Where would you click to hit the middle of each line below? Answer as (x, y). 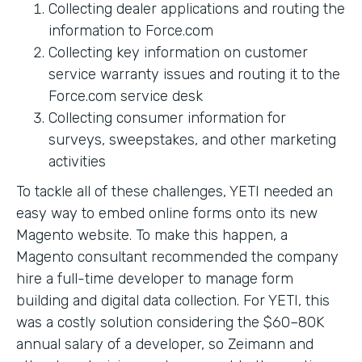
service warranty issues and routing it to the (194, 74)
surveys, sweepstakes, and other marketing (192, 139)
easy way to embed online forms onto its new (167, 213)
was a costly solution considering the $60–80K (170, 322)
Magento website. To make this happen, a (152, 235)
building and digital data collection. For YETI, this (173, 300)
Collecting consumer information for (167, 118)
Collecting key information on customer (178, 52)
